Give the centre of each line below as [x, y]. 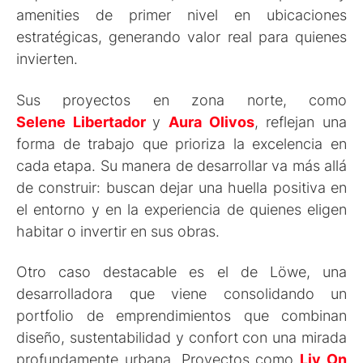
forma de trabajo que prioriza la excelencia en [181, 143]
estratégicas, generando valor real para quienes [181, 37]
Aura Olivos [211, 122]
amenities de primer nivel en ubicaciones [181, 15]
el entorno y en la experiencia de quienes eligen [181, 209]
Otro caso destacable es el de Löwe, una [181, 272]
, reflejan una [301, 122]
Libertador [106, 122]
